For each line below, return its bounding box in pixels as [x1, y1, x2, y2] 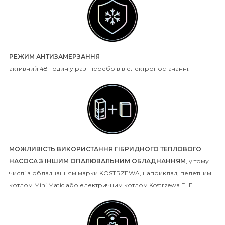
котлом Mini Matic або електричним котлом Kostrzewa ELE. [9, 181, 194, 189]
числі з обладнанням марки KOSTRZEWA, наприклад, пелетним [9, 169, 211, 177]
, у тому [186, 157, 209, 165]
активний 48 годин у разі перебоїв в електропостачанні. [9, 65, 190, 73]
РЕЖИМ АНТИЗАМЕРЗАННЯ [9, 53, 100, 61]
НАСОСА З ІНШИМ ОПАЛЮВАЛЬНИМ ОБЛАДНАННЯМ [9, 157, 186, 165]
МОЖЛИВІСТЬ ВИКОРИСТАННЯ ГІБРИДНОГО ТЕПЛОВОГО [9, 145, 201, 153]
